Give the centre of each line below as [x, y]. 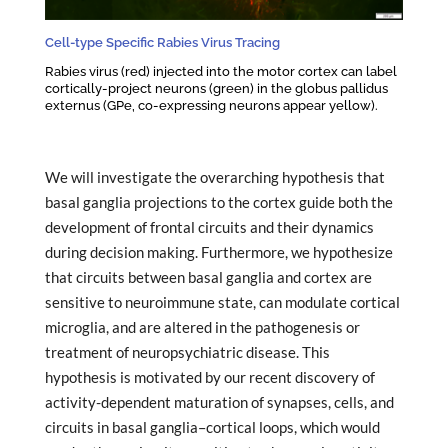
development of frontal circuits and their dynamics [209, 227]
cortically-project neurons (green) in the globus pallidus [216, 87]
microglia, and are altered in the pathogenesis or [202, 327]
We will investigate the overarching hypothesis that [214, 177]
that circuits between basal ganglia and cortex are [208, 277]
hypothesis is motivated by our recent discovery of [209, 377]
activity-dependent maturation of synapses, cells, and [219, 402]
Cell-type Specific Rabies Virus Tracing [162, 41]
